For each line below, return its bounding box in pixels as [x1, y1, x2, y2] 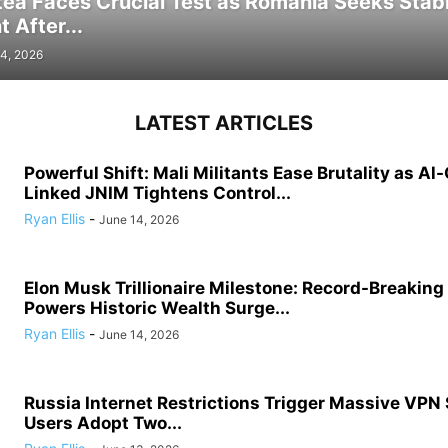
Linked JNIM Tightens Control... [24, 183, 291, 203]
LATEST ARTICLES [135, 111, 313, 135]
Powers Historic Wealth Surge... [24, 298, 290, 318]
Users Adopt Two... [24, 413, 182, 433]
